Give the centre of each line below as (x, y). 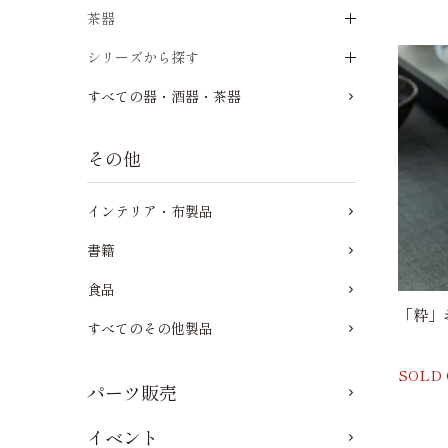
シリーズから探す (143, 57)
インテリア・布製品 (150, 211)
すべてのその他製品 (150, 328)
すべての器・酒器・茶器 (164, 96)
